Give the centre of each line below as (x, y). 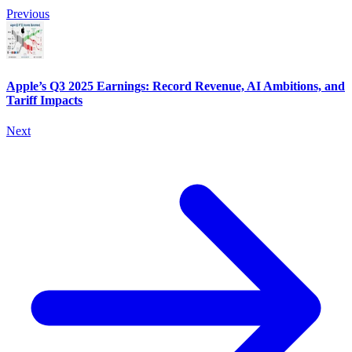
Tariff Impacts (44, 100)
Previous (28, 14)
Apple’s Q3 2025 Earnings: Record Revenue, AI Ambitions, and (176, 86)
